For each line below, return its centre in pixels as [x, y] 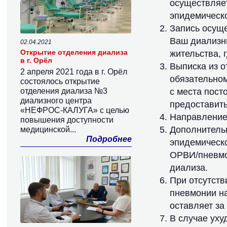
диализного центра [56, 101]
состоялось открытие [60, 81]
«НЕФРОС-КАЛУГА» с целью [75, 110]
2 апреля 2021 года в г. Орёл [74, 72]
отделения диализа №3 [64, 91]
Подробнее [109, 139]
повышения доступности [67, 120]
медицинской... [48, 129]
